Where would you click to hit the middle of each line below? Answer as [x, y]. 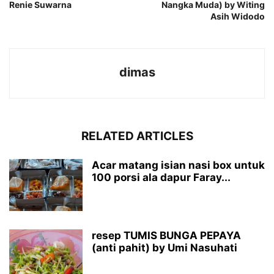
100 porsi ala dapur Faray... [161, 177]
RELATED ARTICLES [137, 136]
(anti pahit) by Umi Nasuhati [165, 247]
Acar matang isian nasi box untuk [178, 165]
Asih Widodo [238, 16]
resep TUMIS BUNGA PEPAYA [166, 235]
